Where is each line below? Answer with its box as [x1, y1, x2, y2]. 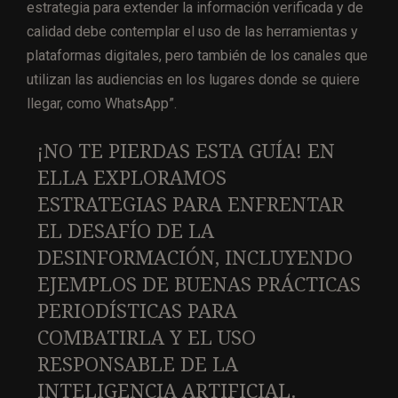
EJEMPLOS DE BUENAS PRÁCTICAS [36, 273, 361, 296]
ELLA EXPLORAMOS [36, 166, 227, 189]
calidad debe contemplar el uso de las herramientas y [27, 22, 358, 40]
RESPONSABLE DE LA [36, 353, 238, 376]
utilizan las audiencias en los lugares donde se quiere [27, 70, 360, 88]
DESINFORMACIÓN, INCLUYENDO [36, 246, 353, 269]
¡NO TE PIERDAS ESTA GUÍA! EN [36, 139, 335, 163]
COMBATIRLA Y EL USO [36, 326, 256, 349]
